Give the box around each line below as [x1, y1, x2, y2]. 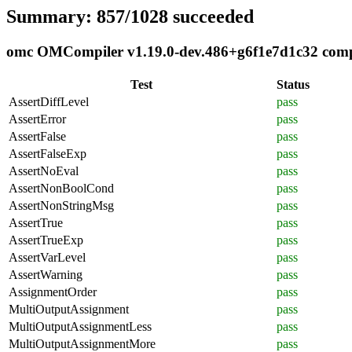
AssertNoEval [9, 163, 79, 178]
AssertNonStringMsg [9, 198, 114, 212]
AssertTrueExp [9, 233, 83, 247]
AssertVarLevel [9, 250, 86, 264]
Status [277, 77, 310, 91]
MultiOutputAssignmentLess [9, 319, 152, 333]
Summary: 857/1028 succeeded [6, 6, 254, 27]
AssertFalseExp [9, 146, 86, 160]
